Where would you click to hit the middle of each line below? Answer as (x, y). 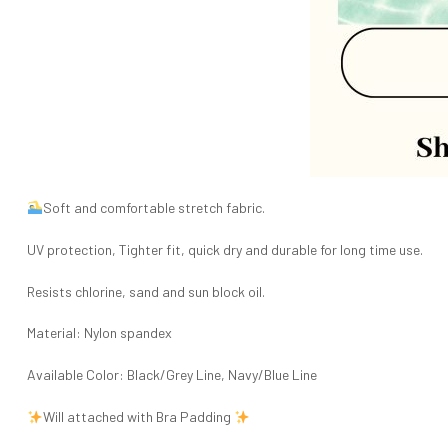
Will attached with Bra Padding (138, 417)
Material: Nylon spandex (99, 333)
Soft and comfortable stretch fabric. (153, 208)
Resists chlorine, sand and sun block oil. (146, 291)
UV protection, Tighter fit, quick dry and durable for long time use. (225, 249)
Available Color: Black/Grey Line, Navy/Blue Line (172, 375)
